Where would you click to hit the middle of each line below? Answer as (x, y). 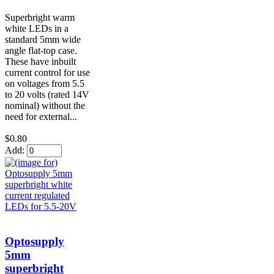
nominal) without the (45, 106)
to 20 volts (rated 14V (47, 95)
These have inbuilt (40, 62)
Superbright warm (40, 18)
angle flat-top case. (41, 51)
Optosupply (35, 241)
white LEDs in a (37, 29)
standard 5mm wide (43, 40)
